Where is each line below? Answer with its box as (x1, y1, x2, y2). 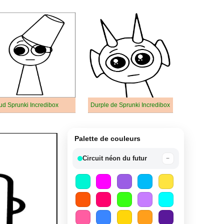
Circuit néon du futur (82, 154, 147, 162)
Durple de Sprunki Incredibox (90, 101, 170, 108)
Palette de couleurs (74, 134, 140, 142)
